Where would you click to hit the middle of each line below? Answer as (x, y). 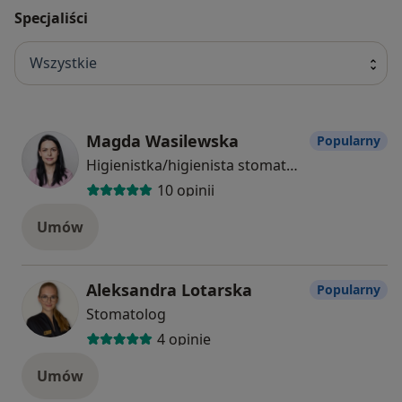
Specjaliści (51, 17)
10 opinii (185, 191)
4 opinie (184, 340)
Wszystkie (63, 63)
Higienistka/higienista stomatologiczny (292, 165)
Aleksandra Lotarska (169, 289)
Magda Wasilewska (162, 140)
